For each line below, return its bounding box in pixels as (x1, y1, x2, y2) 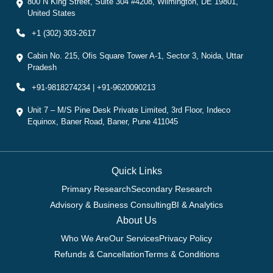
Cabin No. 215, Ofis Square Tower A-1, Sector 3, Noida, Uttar (27, 51, 243, 60)
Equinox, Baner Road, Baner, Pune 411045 (27, 116, 178, 126)
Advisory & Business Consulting (50, 200, 171, 210)
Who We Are (61, 233, 109, 244)
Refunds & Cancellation (54, 249, 144, 260)
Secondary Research (130, 184, 212, 194)
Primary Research (61, 184, 131, 194)
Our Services (109, 233, 159, 244)
